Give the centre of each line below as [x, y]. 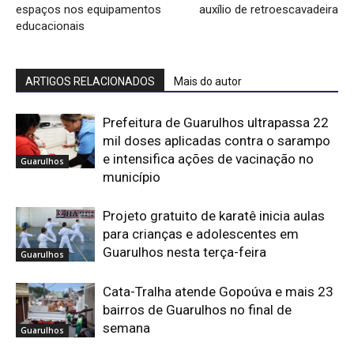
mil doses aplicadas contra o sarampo [217, 140]
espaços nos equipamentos [88, 9]
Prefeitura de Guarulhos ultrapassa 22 [216, 122]
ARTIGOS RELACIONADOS [90, 81]
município [132, 177]
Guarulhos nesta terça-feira [185, 252]
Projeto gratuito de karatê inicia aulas [214, 215]
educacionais [50, 26]
